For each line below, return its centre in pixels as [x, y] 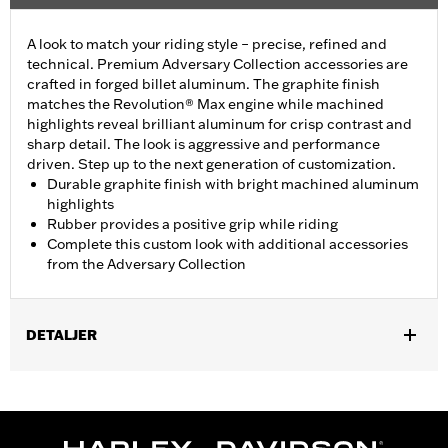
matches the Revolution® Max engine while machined [205, 104]
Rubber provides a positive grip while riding [192, 224]
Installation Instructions [107, 403]
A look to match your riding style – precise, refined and [207, 44]
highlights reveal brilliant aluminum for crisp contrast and [219, 124]
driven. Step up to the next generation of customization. [211, 164]
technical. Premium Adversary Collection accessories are [217, 64]
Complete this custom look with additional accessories [227, 244]
